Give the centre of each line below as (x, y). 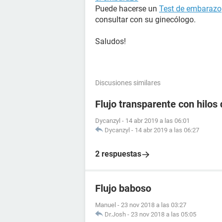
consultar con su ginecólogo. (145, 20)
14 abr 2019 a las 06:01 (158, 121)
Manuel (106, 205)
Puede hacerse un (127, 9)
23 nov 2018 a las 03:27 (154, 205)
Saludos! (111, 41)
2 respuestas (118, 154)
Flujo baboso (123, 188)
